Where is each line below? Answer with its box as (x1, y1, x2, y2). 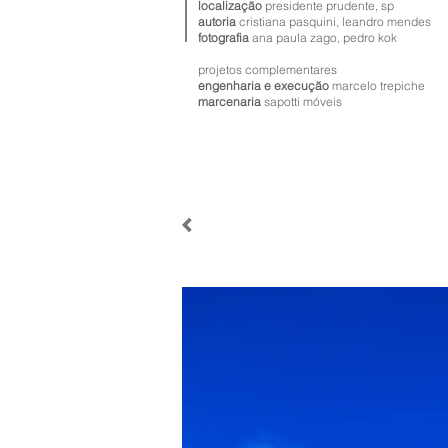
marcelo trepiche (332, 78, 425, 93)
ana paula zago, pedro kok (252, 30, 397, 45)
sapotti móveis (264, 94, 342, 109)
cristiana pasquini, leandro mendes (236, 14, 431, 29)
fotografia (198, 30, 252, 45)
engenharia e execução (198, 78, 332, 93)
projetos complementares (198, 62, 337, 77)
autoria (198, 14, 236, 29)
